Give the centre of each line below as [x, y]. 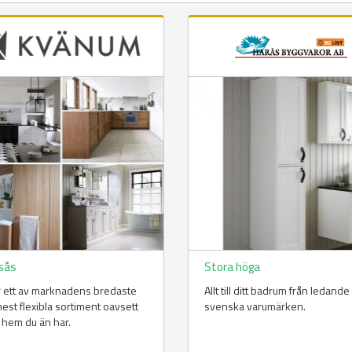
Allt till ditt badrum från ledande [277, 291]
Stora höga [232, 267]
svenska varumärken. [255, 306]
